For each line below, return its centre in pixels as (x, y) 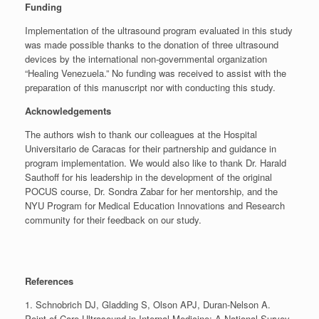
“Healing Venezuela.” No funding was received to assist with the (156, 73)
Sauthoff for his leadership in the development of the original (148, 177)
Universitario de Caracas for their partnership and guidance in (151, 149)
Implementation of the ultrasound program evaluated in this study (159, 31)
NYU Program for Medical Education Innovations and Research (155, 206)
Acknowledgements (68, 111)
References (49, 281)
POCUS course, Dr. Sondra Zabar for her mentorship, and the (151, 192)
